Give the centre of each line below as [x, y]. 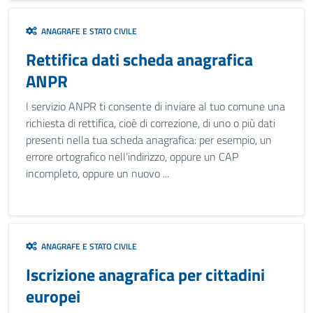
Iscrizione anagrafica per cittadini [145, 275]
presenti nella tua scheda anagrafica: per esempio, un [149, 140]
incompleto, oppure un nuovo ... [97, 173]
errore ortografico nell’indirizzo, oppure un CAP [132, 156]
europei [53, 296]
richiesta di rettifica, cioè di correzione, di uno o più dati [151, 123]
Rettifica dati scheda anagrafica [139, 59]
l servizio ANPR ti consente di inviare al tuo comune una [155, 106]
